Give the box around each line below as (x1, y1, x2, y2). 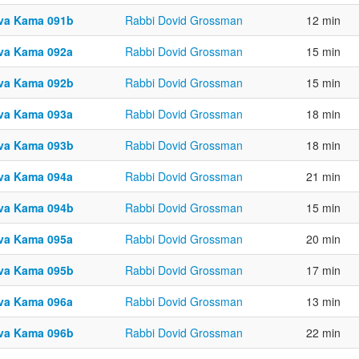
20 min (306, 231, 341, 248)
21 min (306, 168, 341, 185)
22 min (306, 325, 341, 341)
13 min (306, 293, 341, 310)
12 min (306, 12, 341, 29)
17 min (306, 262, 341, 279)
